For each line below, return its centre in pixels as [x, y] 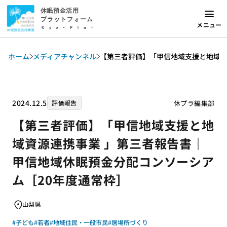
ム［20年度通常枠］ [70, 180]
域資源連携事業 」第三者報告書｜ [109, 143]
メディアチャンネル [65, 56]
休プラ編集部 [194, 103]
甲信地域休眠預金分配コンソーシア [113, 161]
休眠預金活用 [60, 11]
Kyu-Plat [69, 28]
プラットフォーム [67, 20]
